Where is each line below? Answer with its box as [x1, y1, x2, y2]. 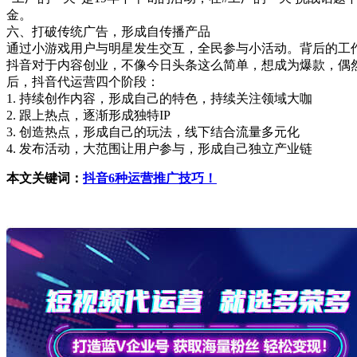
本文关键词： [6, 171, 83, 185]
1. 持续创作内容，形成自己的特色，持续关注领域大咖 [6, 91, 312, 105]
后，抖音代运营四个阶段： [6, 74, 159, 88]
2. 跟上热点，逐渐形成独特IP [6, 108, 171, 122]
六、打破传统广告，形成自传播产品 [6, 24, 210, 38]
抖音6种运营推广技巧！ [83, 171, 217, 185]
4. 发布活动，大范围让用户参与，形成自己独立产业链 [6, 141, 312, 155]
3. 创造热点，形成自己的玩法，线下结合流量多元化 [6, 124, 300, 139]
